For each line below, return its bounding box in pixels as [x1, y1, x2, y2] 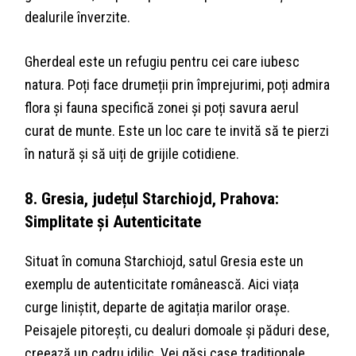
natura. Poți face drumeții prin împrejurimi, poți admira [25, 75, 331, 93]
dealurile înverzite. [25, 8, 131, 25]
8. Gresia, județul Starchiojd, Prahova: [25, 188, 280, 208]
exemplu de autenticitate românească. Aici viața [25, 276, 300, 292]
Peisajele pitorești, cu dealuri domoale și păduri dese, [25, 322, 330, 339]
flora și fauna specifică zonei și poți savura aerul [25, 99, 300, 116]
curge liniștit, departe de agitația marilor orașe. [25, 299, 291, 315]
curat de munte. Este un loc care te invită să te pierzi [25, 122, 330, 139]
